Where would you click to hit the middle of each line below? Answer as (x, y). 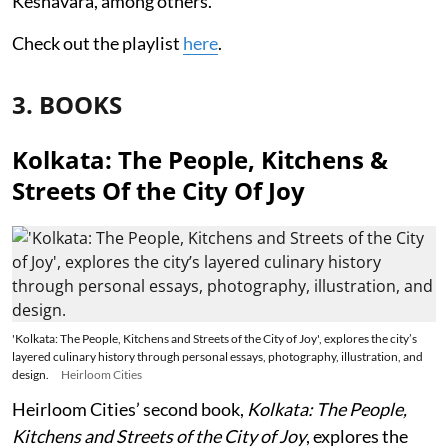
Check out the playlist (97, 42)
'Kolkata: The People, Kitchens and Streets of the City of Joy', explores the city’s (214, 338)
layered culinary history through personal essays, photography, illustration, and (217, 356)
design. (30, 374)
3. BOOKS (67, 104)
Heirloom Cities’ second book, (129, 408)
